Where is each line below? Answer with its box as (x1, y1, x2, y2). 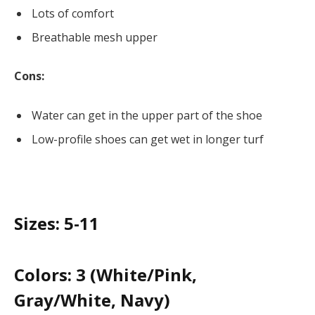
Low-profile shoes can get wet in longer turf (32, 131, 264, 148)
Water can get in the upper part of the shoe (32, 108, 262, 124)
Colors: (14, 263, 72, 287)
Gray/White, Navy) (14, 288, 170, 312)
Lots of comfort (32, 5, 114, 21)
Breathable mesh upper (32, 29, 157, 45)
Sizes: (14, 212, 60, 236)
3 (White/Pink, (72, 263, 197, 287)
